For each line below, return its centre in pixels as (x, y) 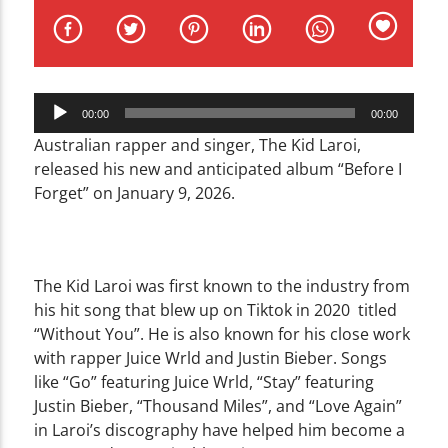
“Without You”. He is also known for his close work (222, 333)
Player (57, 127)
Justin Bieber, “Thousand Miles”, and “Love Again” (218, 405)
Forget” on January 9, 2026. (137, 192)
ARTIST (51, 56)
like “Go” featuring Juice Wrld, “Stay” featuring (204, 381)
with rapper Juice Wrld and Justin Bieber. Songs (211, 357)
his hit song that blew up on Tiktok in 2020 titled (216, 309)
